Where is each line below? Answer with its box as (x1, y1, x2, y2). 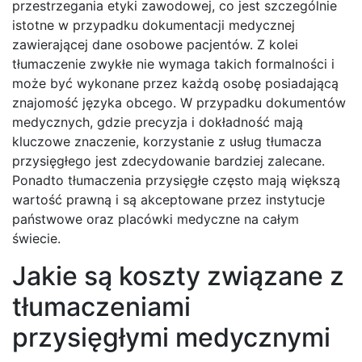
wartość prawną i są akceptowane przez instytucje (12, 192, 325, 208)
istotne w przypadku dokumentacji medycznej (12, 17, 295, 34)
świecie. (12, 230, 61, 247)
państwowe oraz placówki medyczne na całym (12, 211, 299, 228)
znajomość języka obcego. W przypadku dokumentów (12, 95, 346, 112)
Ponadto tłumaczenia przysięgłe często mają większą (12, 172, 340, 189)
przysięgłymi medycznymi (12, 322, 330, 354)
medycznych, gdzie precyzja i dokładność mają (12, 114, 303, 131)
